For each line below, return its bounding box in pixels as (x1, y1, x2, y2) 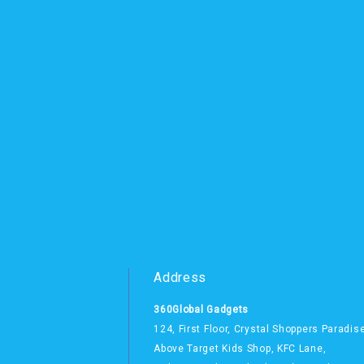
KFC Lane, (276, 343, 327, 355)
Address (154, 270, 207, 286)
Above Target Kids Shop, (154, 343, 277, 355)
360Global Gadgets (154, 304, 249, 316)
